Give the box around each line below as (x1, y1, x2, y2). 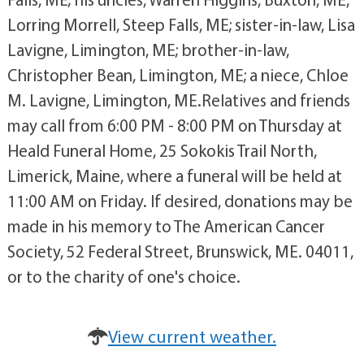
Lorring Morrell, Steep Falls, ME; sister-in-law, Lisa (6, 14, 355, 35)
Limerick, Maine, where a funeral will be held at (6, 165, 342, 186)
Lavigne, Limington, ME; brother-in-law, (6, 39, 289, 60)
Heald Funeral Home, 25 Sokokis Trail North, (6, 140, 317, 161)
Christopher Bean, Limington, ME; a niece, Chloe (6, 64, 349, 85)
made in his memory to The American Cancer (6, 215, 325, 236)
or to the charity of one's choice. (6, 266, 240, 287)
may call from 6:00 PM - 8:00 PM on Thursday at (6, 115, 342, 136)
